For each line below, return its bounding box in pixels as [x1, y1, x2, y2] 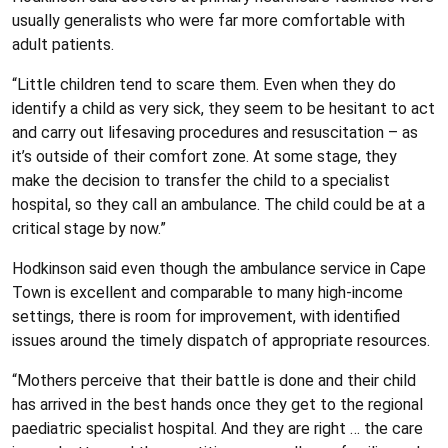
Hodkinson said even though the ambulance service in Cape [12, 258, 426, 278]
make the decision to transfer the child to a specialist [12, 170, 390, 190]
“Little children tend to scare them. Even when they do [12, 74, 396, 94]
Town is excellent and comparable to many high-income [12, 282, 403, 302]
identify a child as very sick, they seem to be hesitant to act [12, 98, 435, 118]
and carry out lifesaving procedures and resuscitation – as [12, 122, 418, 142]
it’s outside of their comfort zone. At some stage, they [12, 146, 397, 166]
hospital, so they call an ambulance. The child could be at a [12, 194, 425, 214]
